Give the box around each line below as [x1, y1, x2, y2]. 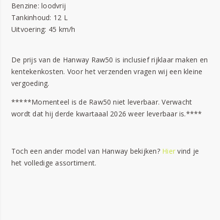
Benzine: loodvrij [11, 1, 66, 11]
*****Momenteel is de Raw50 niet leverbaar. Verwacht [11, 97, 192, 107]
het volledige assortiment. [11, 158, 97, 168]
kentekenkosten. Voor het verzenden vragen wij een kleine [11, 67, 203, 77]
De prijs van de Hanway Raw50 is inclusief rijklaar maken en [11, 55, 208, 65]
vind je [175, 146, 199, 156]
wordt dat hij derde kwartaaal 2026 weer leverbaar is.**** [11, 109, 202, 119]
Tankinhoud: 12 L [11, 13, 68, 23]
